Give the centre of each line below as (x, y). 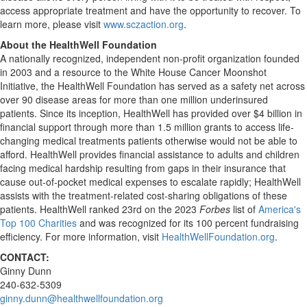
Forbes (215, 209)
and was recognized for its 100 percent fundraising (188, 223)
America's (280, 209)
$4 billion (273, 113)
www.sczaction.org (144, 24)
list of (244, 209)
